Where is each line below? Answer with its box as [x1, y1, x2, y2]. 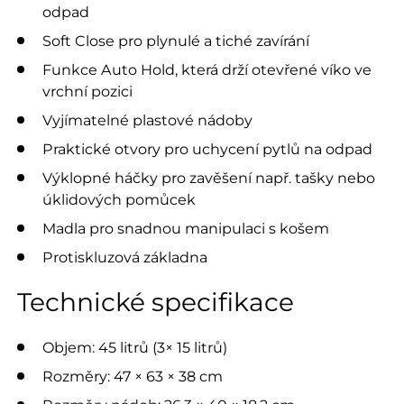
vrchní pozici [42, 82, 133, 101]
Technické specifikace [16, 287, 294, 318]
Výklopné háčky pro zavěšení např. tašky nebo [42, 169, 375, 188]
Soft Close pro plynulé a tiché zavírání [42, 32, 309, 50]
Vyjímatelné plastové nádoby [42, 111, 252, 130]
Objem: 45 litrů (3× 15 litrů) [42, 338, 227, 357]
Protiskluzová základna [42, 248, 207, 267]
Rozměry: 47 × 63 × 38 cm [42, 367, 223, 386]
